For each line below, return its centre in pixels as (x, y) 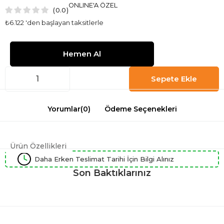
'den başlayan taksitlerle (64, 22)
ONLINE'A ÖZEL (93, 5)
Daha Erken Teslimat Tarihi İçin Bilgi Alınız (104, 159)
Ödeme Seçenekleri (140, 109)
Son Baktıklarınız (112, 173)
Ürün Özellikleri (38, 146)
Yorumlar (64, 109)
